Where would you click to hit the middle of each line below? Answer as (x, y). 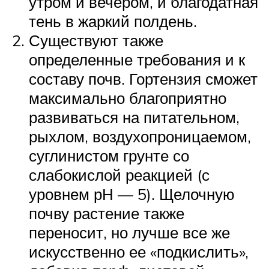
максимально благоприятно (128, 98)
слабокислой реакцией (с (119, 175)
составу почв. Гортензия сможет (143, 79)
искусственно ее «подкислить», (139, 252)
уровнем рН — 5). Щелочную (132, 194)
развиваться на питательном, (134, 117)
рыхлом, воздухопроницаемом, (140, 137)
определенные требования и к (137, 60)
